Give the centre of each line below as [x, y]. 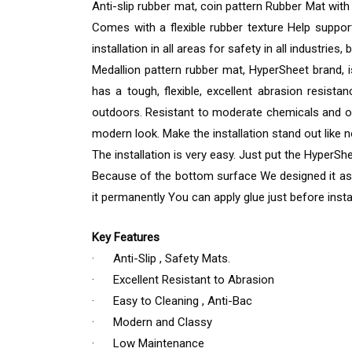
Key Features [126, 237]
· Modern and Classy [152, 322]
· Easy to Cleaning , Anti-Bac [172, 301]
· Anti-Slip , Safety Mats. [161, 258]
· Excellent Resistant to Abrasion [183, 280]
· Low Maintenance [148, 343]
